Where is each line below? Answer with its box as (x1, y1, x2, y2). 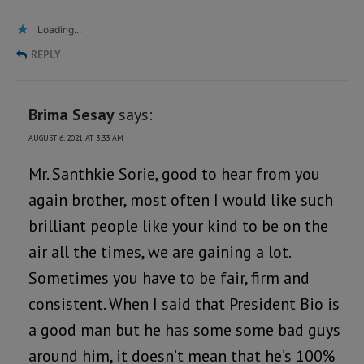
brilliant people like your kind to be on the (28, 214, 328, 236)
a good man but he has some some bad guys (28, 318, 340, 340)
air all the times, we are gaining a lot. (28, 240, 290, 262)
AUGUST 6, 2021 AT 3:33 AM (28, 132, 123, 143)
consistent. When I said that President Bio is (28, 292, 340, 314)
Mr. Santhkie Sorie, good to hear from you (28, 162, 320, 184)
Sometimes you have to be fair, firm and (28, 266, 310, 288)
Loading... (37, 23, 81, 36)
